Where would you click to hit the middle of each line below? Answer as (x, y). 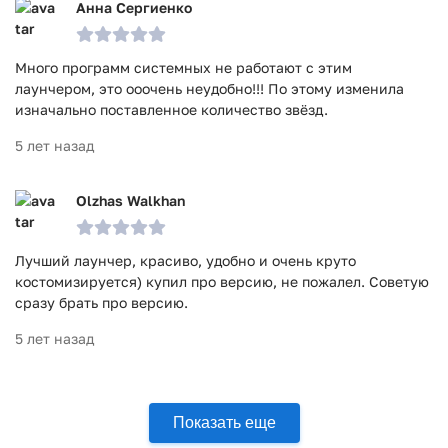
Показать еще (224, 422)
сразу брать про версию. (101, 302)
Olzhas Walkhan (130, 200)
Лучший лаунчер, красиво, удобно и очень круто (185, 260)
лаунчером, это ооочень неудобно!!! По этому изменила (209, 88)
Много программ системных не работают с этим (183, 67)
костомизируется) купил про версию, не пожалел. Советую (222, 281)
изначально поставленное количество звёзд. (171, 109)
